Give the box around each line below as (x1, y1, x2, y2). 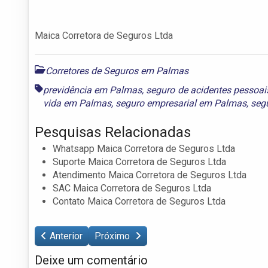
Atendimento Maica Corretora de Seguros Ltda (53, 169, 246, 181)
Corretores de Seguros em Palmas (45, 65, 188, 77)
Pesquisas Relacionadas (35, 123, 191, 141)
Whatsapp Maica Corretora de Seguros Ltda (53, 142, 235, 154)
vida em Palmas (43, 97, 111, 109)
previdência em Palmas (43, 84, 142, 96)
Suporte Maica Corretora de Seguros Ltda (53, 156, 226, 167)
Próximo (95, 230, 132, 242)
